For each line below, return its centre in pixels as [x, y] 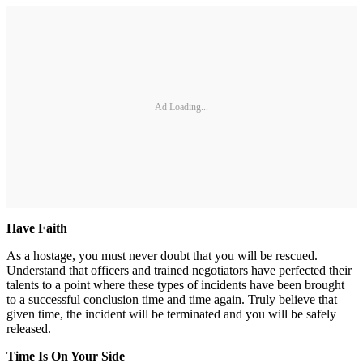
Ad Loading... [181, 107]
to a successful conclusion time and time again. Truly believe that [172, 299]
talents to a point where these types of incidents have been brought [175, 285]
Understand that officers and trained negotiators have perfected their [179, 270]
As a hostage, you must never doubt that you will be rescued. [162, 256]
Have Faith [37, 228]
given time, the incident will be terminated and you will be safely [171, 314]
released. [29, 329]
